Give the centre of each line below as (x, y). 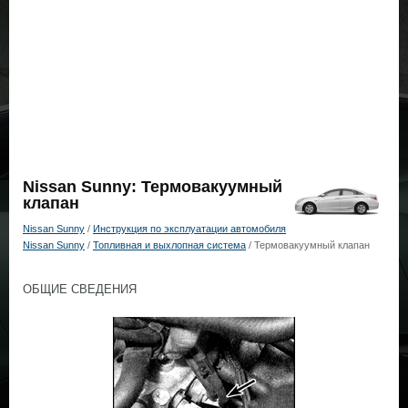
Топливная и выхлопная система (169, 245)
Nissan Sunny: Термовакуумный (153, 187)
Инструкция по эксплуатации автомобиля (189, 229)
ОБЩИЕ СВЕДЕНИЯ (80, 289)
